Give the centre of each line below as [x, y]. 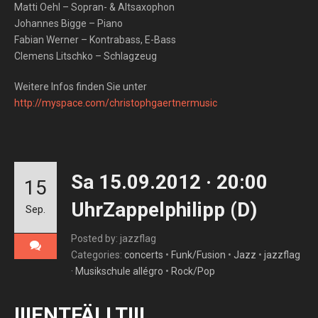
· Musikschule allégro [117, 271]
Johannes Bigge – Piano [68, 23]
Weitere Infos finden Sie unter [81, 87]
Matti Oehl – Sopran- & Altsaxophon [94, 7]
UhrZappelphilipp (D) [164, 210]
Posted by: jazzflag [114, 238]
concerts [144, 255]
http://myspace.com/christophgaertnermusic [116, 103]
